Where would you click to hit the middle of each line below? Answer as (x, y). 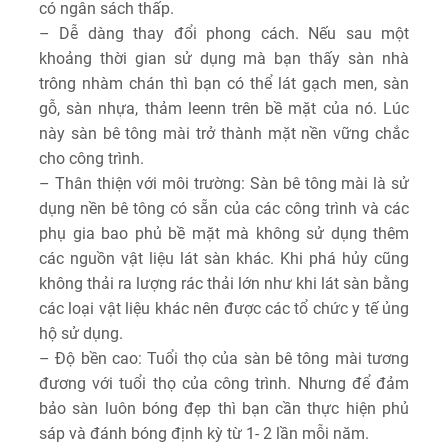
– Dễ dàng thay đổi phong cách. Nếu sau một (224, 33)
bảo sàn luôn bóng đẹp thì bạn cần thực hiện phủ (224, 408)
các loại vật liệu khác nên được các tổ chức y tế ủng (224, 308)
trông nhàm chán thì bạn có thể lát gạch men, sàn (224, 83)
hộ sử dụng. (81, 333)
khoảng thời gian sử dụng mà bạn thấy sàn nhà (224, 58)
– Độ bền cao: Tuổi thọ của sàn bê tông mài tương (224, 358)
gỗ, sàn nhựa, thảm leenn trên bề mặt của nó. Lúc (224, 108)
